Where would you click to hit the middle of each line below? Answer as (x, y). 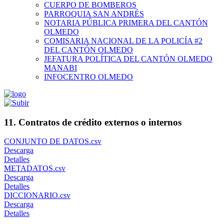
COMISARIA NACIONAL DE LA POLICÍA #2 (123, 41)
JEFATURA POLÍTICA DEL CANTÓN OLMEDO (128, 59)
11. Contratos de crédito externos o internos (93, 122)
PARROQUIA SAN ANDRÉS (94, 14)
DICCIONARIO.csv (37, 195)
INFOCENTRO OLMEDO (88, 77)
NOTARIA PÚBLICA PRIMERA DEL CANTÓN (126, 23)
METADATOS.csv (35, 168)
